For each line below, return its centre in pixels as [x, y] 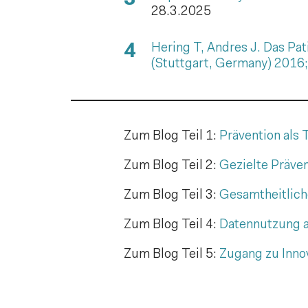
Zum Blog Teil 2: [172, 166]
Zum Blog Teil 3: [172, 195]
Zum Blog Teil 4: [172, 225]
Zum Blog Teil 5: [172, 254]
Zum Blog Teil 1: [172, 136]
